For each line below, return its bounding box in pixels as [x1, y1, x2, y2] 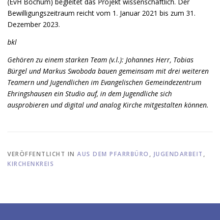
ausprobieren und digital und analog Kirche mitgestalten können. [7, 100, 209, 110]
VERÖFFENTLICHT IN [7, 150, 77, 159]
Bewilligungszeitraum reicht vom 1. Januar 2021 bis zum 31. [7, 8, 195, 18]
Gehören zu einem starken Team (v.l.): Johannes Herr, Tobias [7, 55, 193, 65]
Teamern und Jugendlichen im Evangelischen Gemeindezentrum [7, 78, 201, 87]
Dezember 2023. [7, 20, 60, 29]
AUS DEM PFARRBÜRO [77, 150, 149, 159]
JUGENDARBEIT [153, 150, 203, 159]
